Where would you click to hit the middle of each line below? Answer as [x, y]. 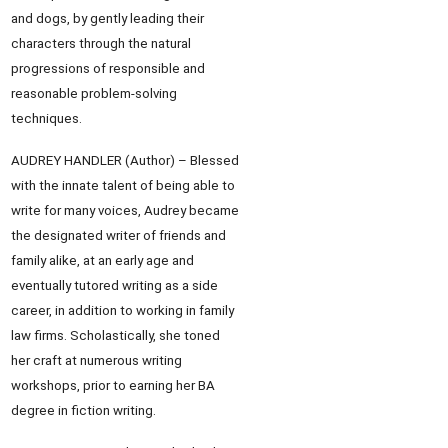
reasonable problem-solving [94, 93]
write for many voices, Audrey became [125, 210]
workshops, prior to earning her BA [113, 385]
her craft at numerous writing [96, 360]
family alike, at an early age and [102, 260]
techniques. [46, 118]
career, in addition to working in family [122, 310]
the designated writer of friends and [118, 235]
